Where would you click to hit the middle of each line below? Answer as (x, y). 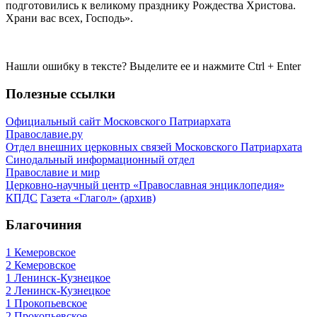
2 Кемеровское (41, 265)
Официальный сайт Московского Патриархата (118, 121)
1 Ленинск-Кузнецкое (58, 278)
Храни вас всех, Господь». (69, 18)
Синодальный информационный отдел (100, 159)
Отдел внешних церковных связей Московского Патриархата (154, 146)
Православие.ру (44, 134)
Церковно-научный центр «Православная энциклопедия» (145, 185)
